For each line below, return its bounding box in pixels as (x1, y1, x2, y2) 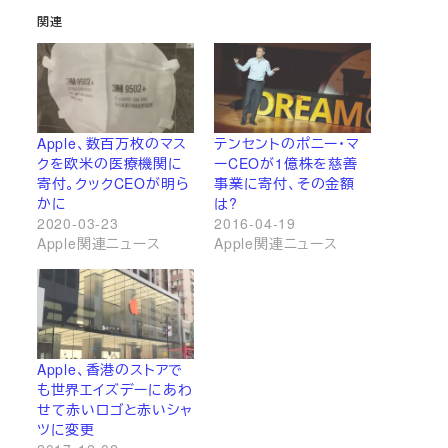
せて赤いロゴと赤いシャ (36, 398, 193, 419)
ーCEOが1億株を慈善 (214, 153, 358, 174)
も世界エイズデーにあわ (36, 378, 193, 399)
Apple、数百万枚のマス (36, 133, 188, 154)
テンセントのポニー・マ (214, 133, 360, 154)
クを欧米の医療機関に (36, 153, 183, 174)
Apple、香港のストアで (36, 358, 184, 379)
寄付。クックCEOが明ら (36, 173, 190, 194)
